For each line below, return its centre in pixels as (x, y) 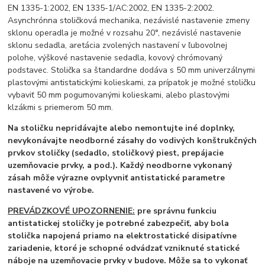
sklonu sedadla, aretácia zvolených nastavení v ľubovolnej (118, 45)
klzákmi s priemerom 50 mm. (62, 107)
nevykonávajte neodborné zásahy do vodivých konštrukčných (132, 140)
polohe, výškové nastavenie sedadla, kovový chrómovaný (115, 58)
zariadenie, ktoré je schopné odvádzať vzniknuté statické (124, 248)
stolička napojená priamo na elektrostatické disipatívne (122, 236)
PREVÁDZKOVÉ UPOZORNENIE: (72, 211)
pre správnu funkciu (176, 211)
